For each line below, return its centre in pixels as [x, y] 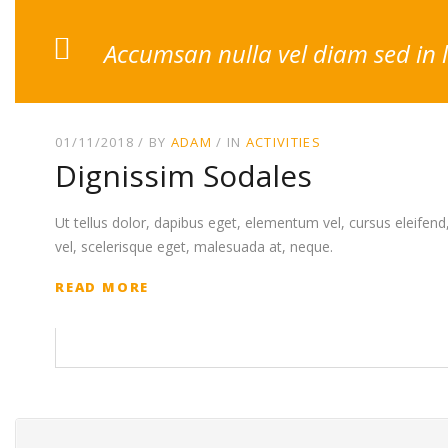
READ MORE [102, 286]
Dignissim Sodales [183, 176]
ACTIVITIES [283, 141]
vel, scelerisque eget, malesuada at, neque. [194, 246]
